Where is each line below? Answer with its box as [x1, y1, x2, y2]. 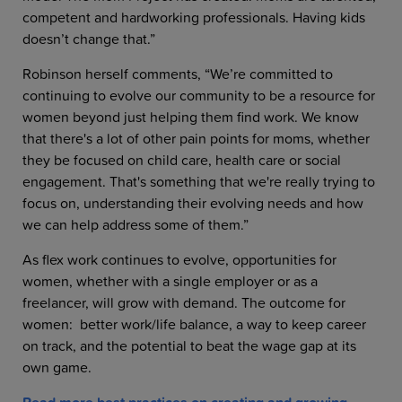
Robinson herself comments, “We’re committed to [22, 63, 333, 85]
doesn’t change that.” [22, 28, 184, 50]
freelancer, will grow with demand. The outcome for [22, 292, 345, 314]
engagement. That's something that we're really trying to [22, 170, 375, 193]
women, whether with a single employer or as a [22, 270, 318, 293]
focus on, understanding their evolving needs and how [22, 192, 363, 214]
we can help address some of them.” [22, 214, 252, 236]
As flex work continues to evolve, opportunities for [22, 249, 336, 271]
